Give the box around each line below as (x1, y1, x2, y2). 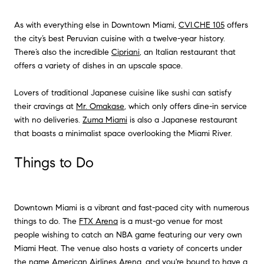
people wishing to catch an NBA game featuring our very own (14, 230, 242, 240)
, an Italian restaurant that (140, 47, 236, 57)
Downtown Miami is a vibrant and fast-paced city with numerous (14, 203, 249, 213)
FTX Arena (79, 216, 118, 227)
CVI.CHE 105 (179, 19, 225, 30)
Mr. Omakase (76, 101, 124, 111)
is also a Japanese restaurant (127, 114, 237, 125)
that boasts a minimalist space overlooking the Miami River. (14, 128, 232, 138)
